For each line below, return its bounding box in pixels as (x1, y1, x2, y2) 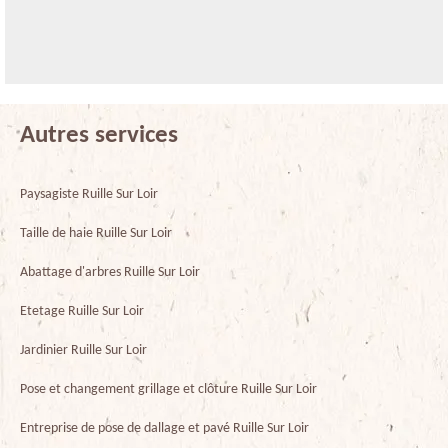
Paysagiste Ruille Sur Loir (20, 186, 158, 202)
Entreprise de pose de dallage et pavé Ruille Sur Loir (20, 420, 309, 436)
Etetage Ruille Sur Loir (20, 303, 144, 319)
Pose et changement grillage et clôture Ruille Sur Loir (20, 381, 317, 397)
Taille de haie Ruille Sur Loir (20, 225, 172, 241)
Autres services (20, 122, 178, 148)
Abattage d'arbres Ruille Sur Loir (20, 264, 200, 280)
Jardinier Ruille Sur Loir (20, 342, 147, 358)
